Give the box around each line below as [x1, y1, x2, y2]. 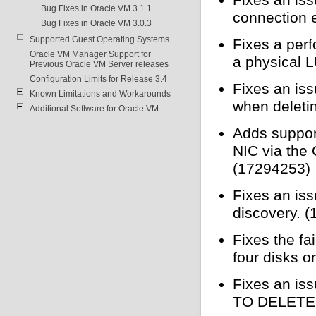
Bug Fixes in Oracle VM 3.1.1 [40, 3, 152, 13]
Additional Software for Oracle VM [29, 103, 159, 114]
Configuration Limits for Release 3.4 [29, 73, 167, 84]
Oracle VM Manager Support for [29, 49, 151, 59]
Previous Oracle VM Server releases [29, 59, 169, 69]
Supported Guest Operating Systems [29, 34, 169, 44]
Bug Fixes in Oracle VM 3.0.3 [40, 18, 152, 28]
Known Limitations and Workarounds [29, 88, 171, 99]
